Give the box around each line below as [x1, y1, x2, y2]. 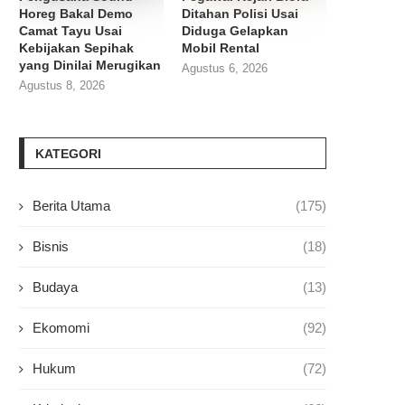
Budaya [33, 279, 78, 296]
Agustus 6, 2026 [182, 61, 268, 76]
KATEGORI [35, 146, 101, 162]
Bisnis [33, 239, 69, 255]
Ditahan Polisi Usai [182, 6, 299, 22]
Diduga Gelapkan [182, 24, 289, 39]
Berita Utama [33, 198, 110, 214]
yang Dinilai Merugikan [19, 58, 161, 73]
